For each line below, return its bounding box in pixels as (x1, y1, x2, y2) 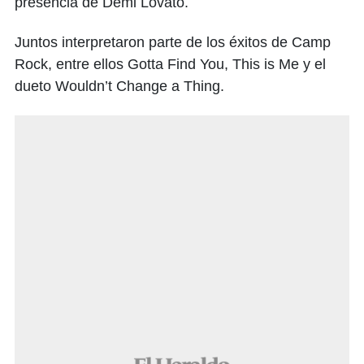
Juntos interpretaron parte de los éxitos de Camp (15, 34, 331, 51)
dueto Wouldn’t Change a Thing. (15, 78, 224, 95)
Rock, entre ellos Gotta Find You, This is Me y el (15, 56, 326, 73)
